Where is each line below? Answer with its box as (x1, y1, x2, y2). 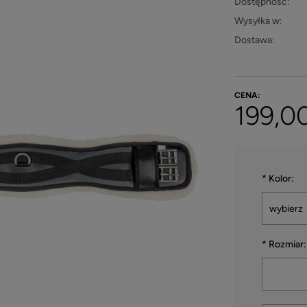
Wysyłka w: (234, 15, 282, 27)
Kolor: (267, 173, 294, 185)
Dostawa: (234, 34, 275, 47)
